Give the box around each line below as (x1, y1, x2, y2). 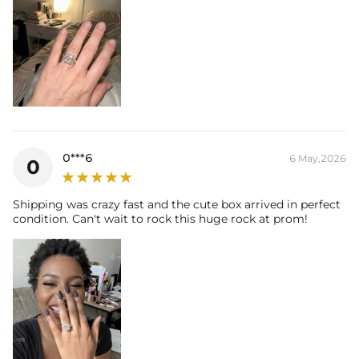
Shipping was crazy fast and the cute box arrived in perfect (13, 196, 341, 212)
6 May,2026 (289, 151, 346, 164)
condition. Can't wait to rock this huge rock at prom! (13, 211, 308, 226)
